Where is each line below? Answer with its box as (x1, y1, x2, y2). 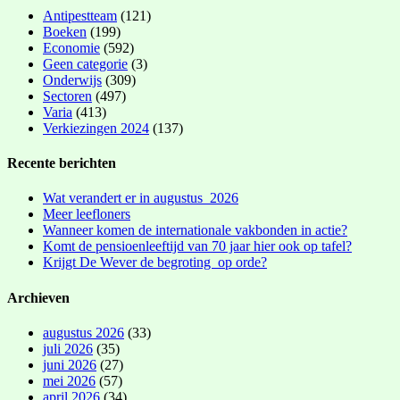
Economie (43, 39, 100, 55)
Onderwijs (43, 71, 102, 87)
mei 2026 (43, 372, 96, 388)
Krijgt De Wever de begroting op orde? (43, 254, 267, 271)
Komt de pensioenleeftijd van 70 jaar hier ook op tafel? (43, 238, 352, 254)
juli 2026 (43, 340, 93, 356)
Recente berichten (7, 155, 116, 171)
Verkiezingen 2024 (43, 120, 149, 136)
